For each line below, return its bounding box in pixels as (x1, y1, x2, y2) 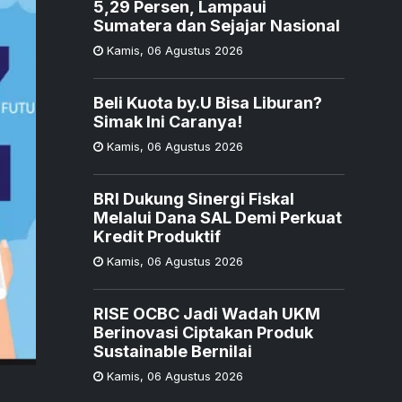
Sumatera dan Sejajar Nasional (93, 15, 340, 35)
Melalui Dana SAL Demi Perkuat (93, 207, 342, 227)
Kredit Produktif (93, 226, 221, 246)
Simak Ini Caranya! (93, 111, 242, 131)
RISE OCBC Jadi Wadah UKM (93, 303, 320, 323)
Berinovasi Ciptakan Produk (93, 322, 313, 342)
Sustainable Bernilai (93, 341, 252, 361)
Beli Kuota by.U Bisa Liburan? (93, 92, 322, 112)
